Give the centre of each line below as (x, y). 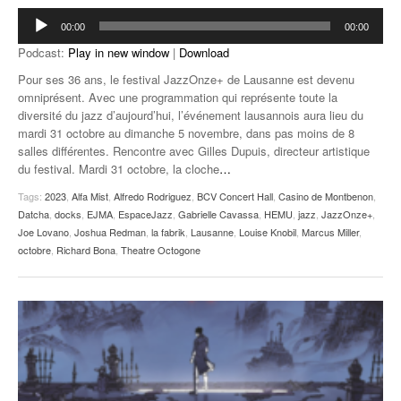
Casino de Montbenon (326, 196)
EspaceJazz (145, 213)
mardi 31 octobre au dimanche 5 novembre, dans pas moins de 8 (186, 132)
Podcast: (43, 52)
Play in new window (119, 52)
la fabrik (168, 231)
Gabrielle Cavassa (218, 213)
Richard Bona (86, 249)
